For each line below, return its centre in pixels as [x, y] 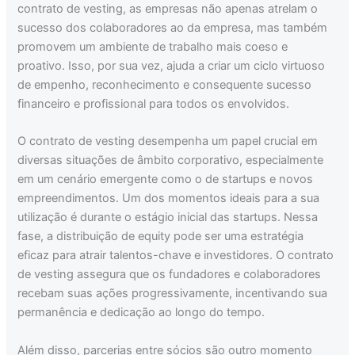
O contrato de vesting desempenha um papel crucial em [168, 141]
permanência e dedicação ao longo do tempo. [141, 313]
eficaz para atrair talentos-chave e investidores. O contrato [176, 256]
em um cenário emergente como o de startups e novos [166, 179]
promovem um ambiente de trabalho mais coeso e [153, 47]
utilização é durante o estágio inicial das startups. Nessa [168, 218]
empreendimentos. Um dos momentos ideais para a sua [169, 198]
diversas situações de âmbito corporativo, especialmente [171, 160]
